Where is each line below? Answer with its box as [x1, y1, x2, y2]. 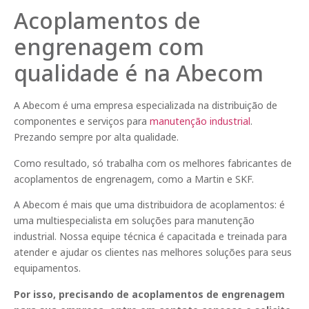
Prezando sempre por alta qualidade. [14, 130, 179, 144]
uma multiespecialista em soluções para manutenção [14, 214, 255, 228]
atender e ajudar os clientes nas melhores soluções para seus [14, 246, 292, 259]
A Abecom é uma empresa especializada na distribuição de [14, 99, 277, 112]
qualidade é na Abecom [14, 58, 263, 88]
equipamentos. [14, 261, 81, 275]
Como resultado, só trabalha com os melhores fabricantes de [14, 156, 292, 170]
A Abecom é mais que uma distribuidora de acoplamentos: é [14, 198, 285, 212]
